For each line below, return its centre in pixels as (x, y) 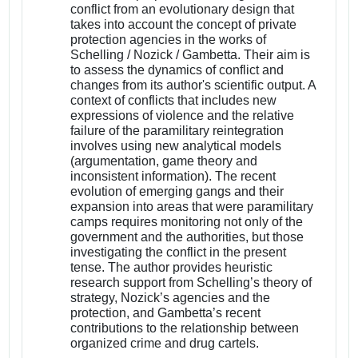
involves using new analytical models (176, 145)
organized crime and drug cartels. (165, 343)
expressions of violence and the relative (183, 115)
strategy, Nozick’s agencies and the (171, 297)
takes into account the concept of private (184, 24)
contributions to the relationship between (185, 328)
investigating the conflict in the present (179, 252)
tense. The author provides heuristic (172, 267)
